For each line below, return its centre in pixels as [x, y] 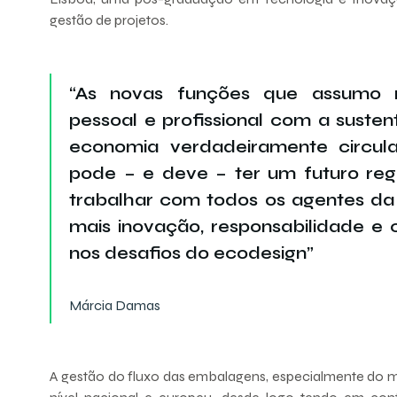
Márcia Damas [115, 305]
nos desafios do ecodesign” [191, 253]
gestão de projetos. [109, 19]
